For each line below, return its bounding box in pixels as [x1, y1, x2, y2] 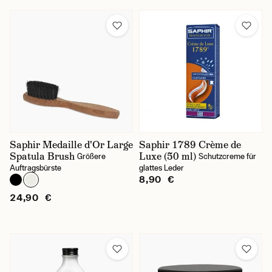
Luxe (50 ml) [139, 150, 196, 163]
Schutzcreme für [199, 152, 256, 161]
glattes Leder [139, 163, 184, 172]
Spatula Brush [10, 150, 75, 163]
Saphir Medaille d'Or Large [10, 138, 133, 151]
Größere [77, 152, 106, 161]
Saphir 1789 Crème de [139, 138, 241, 151]
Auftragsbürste [10, 163, 61, 172]
